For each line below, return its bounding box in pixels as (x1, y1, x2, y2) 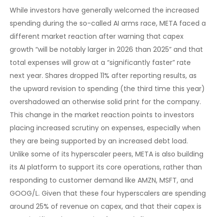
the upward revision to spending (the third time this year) (10, 84, 205, 94)
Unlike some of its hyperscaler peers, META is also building (10, 149, 203, 159)
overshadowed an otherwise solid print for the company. (10, 97, 201, 107)
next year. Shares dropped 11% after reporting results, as (10, 71, 197, 81)
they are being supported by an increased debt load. (10, 136, 188, 146)
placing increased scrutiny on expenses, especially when (10, 123, 201, 133)
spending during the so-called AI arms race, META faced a (10, 18, 206, 29)
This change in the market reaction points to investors (10, 110, 194, 120)
